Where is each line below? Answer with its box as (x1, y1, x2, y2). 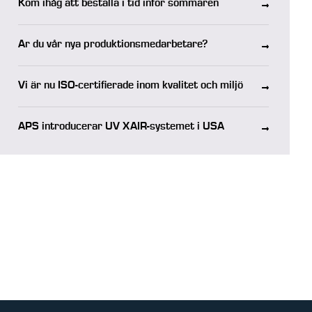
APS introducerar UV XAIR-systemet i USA (18, 121, 224, 132)
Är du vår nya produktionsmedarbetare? (18, 39, 208, 50)
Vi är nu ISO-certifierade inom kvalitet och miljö (18, 80, 243, 91)
